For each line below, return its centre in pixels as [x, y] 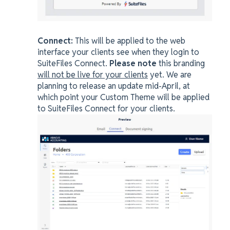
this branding [181, 63]
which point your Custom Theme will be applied [123, 97]
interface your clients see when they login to [118, 52]
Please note [133, 63]
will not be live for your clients [93, 74]
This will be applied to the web [130, 41]
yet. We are [170, 74]
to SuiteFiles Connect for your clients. [107, 108]
